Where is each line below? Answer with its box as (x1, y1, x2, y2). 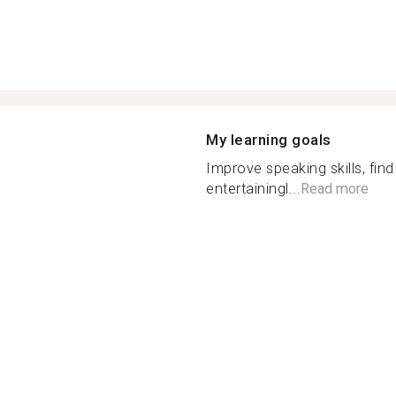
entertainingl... (206, 180, 301, 197)
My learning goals (206, 131, 331, 148)
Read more (301, 180, 369, 197)
